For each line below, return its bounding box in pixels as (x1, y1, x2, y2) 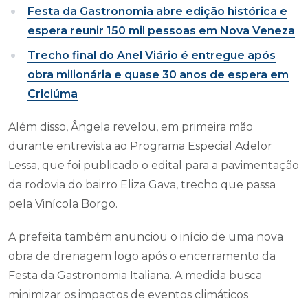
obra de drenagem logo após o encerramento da (8, 250, 276, 263)
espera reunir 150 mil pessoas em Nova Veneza (27, 24, 295, 38)
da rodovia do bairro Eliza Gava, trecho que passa (8, 178, 276, 192)
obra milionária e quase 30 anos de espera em (27, 68, 289, 82)
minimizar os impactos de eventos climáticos (8, 288, 248, 302)
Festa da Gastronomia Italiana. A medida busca (8, 269, 262, 283)
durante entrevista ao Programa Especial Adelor (8, 140, 272, 153)
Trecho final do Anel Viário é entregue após (27, 49, 276, 63)
